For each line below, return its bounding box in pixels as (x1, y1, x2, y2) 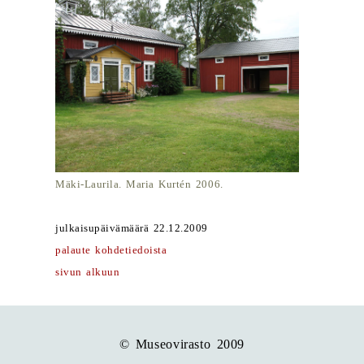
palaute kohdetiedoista (55, 245, 167, 256)
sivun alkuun (55, 266, 120, 278)
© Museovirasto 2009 (119, 337, 245, 351)
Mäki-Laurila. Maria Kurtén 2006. (55, 179, 223, 190)
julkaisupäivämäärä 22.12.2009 (55, 223, 208, 234)
